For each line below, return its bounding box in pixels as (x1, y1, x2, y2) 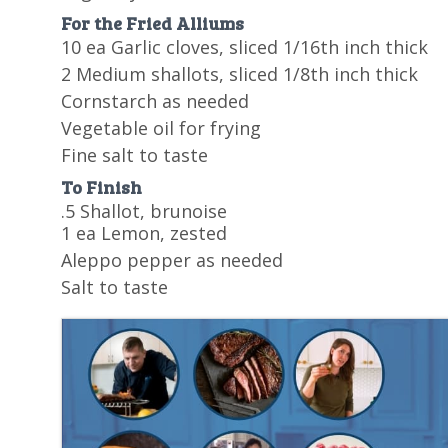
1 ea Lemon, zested (60, 221, 227, 246)
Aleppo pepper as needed (60, 248, 283, 273)
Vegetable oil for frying (60, 116, 261, 141)
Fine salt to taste (60, 143, 208, 168)
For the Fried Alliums (60, 11, 244, 36)
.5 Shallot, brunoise (60, 199, 227, 224)
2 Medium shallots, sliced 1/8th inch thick (60, 62, 418, 87)
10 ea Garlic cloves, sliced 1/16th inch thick (60, 35, 428, 60)
